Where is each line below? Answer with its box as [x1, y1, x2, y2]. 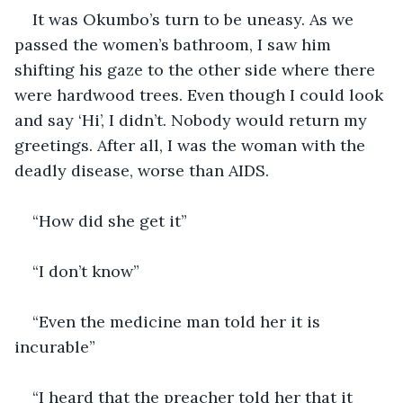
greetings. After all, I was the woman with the [14, 134, 370, 156]
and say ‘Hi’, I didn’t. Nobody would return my [14, 109, 372, 130]
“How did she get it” [32, 210, 187, 231]
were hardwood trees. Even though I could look [14, 84, 388, 105]
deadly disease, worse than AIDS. [14, 159, 269, 181]
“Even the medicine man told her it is [32, 310, 325, 332]
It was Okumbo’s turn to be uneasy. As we [32, 8, 358, 30]
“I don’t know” [32, 260, 139, 282]
